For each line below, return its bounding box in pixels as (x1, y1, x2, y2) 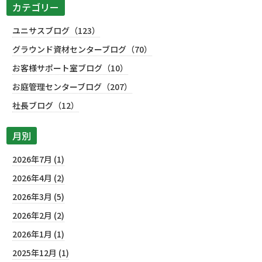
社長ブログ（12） (12, 99, 80, 112)
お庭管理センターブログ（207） (12, 81, 133, 93)
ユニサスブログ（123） (12, 25, 101, 37)
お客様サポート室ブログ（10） (12, 62, 129, 74)
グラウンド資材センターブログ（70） (12, 43, 153, 56)
